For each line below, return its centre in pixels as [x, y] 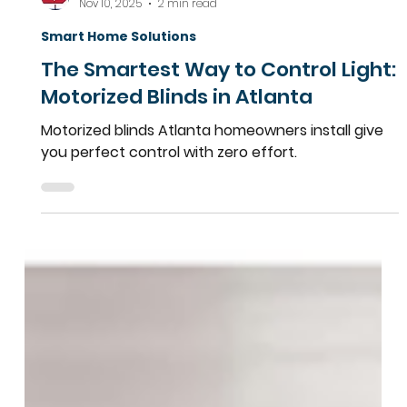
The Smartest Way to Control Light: [219, 293]
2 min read [188, 226]
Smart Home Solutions [119, 259]
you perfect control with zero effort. [169, 375]
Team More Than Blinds [140, 209]
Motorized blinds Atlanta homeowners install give [213, 353]
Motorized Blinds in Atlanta [177, 320]
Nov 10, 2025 [111, 226]
